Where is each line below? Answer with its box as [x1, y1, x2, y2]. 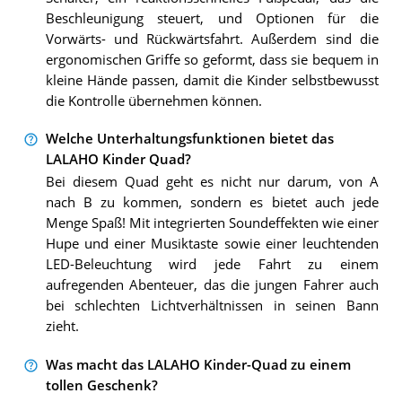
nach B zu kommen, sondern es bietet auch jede [45, 194, 379, 212]
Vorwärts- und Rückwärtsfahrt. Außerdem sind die [45, 30, 379, 48]
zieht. [45, 318, 79, 336]
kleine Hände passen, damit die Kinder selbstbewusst [45, 71, 379, 89]
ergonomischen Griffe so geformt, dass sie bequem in [45, 50, 379, 68]
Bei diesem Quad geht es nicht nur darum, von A [45, 173, 379, 191]
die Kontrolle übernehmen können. [45, 92, 262, 109]
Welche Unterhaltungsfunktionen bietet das [45, 130, 334, 148]
